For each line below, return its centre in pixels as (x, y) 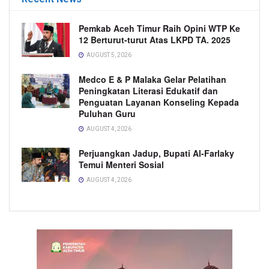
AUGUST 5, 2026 (108, 55)
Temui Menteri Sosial (121, 164)
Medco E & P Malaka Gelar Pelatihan (153, 79)
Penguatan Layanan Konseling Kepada (159, 102)
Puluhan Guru (107, 113)
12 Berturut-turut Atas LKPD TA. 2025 (155, 39)
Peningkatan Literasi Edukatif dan (148, 90)
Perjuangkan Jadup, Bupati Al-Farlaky (156, 153)
